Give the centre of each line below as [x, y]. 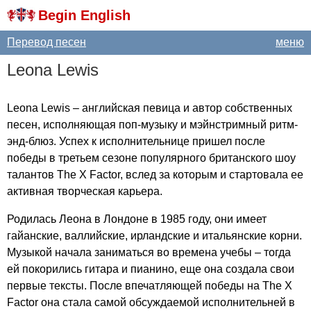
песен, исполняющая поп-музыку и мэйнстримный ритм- [152, 125]
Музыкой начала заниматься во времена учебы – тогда [149, 252]
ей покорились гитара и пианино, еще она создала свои [151, 269]
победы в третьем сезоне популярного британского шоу [151, 158]
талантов [32, 175]
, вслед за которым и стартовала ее [212, 175]
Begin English [84, 15]
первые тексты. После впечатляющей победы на [135, 286]
